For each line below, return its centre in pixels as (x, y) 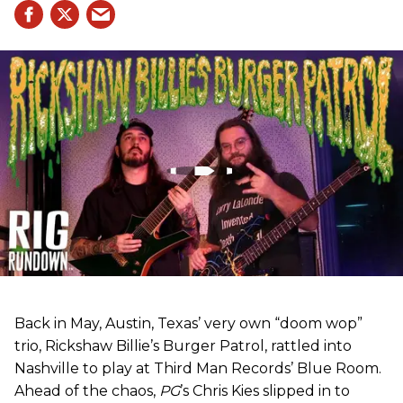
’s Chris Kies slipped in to (265, 391)
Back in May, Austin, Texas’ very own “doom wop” (188, 324)
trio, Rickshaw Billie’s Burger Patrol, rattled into (183, 346)
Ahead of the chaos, (87, 391)
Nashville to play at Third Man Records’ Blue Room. (198, 369)
